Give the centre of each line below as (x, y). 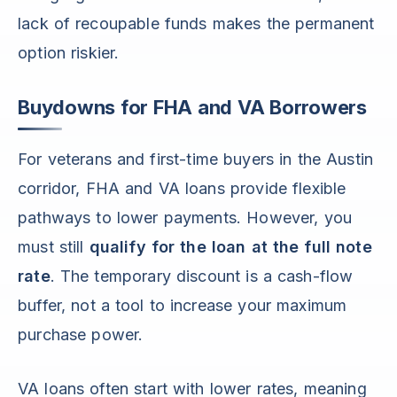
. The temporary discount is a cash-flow (202, 276)
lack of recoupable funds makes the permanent (196, 24)
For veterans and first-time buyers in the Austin (196, 160)
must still (54, 247)
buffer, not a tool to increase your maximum (183, 306)
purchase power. (81, 335)
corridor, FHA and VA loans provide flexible (182, 189)
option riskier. (69, 53)
